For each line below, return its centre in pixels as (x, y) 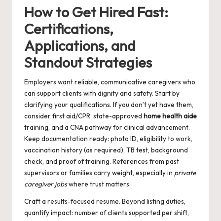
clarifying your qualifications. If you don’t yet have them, (109, 105)
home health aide (170, 116)
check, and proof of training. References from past (102, 162)
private (185, 173)
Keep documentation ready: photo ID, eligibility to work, (108, 139)
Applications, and (80, 46)
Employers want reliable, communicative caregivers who (110, 82)
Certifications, (69, 29)
